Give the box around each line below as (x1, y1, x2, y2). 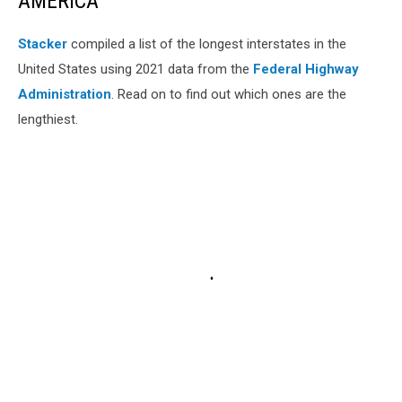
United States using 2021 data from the (18, 60, 253, 77)
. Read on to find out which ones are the (111, 85, 346, 102)
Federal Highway (253, 60, 359, 77)
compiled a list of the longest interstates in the (67, 35, 346, 52)
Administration (18, 85, 111, 102)
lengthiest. (18, 110, 78, 127)
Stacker (18, 35, 67, 52)
